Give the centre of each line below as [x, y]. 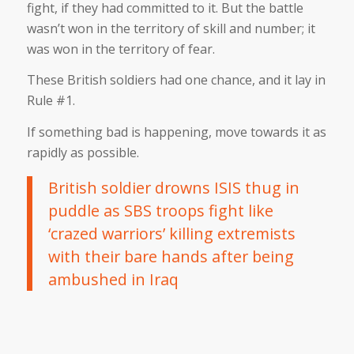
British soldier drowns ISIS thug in [173, 187]
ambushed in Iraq [113, 279]
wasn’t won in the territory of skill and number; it [171, 28]
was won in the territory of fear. [121, 49]
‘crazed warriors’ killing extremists [171, 233]
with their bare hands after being [171, 256]
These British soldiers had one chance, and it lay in [176, 80]
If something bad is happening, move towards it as [176, 132]
